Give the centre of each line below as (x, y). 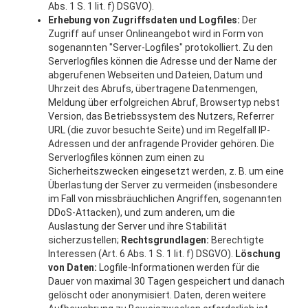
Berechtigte (236, 240)
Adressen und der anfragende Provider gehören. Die (161, 144)
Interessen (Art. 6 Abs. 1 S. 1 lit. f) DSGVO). (142, 254)
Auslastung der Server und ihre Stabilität (137, 226)
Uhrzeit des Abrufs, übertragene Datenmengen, (153, 89)
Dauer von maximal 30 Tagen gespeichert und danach (166, 281)
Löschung (258, 254)
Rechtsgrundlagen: (165, 240)
